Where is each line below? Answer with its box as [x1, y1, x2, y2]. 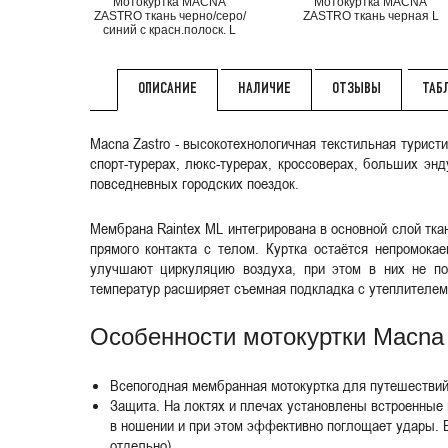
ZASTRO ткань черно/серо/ [93, 8, 246, 23]
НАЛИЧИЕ [237, 81, 291, 96]
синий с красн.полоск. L [103, 22, 237, 37]
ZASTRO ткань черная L [302, 8, 439, 23]
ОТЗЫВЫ [331, 81, 381, 96]
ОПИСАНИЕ [137, 82, 197, 97]
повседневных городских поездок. [89, 172, 299, 193]
